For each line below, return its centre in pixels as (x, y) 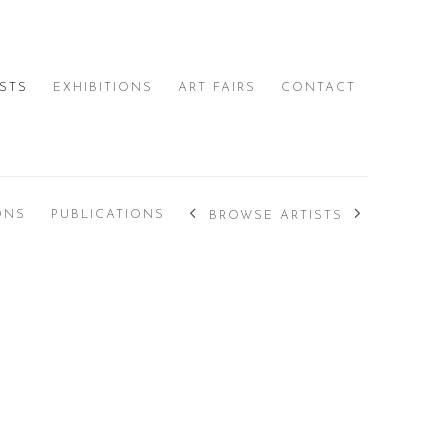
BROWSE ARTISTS (276, 215)
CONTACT (318, 88)
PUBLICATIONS (108, 215)
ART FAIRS (217, 88)
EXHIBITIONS (103, 88)
